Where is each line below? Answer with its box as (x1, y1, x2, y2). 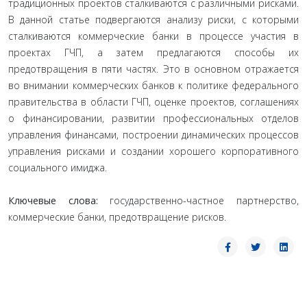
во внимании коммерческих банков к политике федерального (8, 79, 299, 92)
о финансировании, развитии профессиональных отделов (8, 112, 299, 125)
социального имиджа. (8, 161, 107, 174)
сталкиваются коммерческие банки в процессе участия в (8, 29, 299, 42)
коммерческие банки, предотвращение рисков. (8, 210, 226, 223)
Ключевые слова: (8, 194, 98, 207)
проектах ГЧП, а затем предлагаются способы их (8, 46, 299, 59)
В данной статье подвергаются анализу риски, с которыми (8, 13, 299, 26)
